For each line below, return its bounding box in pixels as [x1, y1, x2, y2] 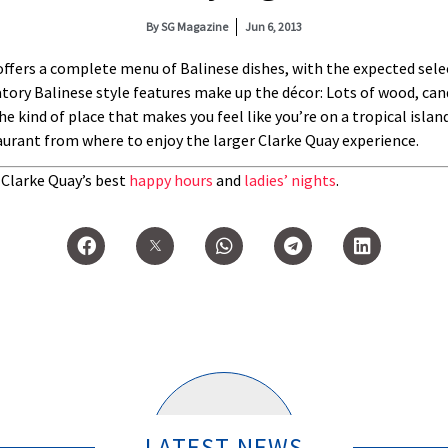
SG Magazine [159, 19, 228, 34]
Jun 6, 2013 [245, 19, 302, 34]
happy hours [129, 170, 213, 191]
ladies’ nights [244, 170, 336, 191]
